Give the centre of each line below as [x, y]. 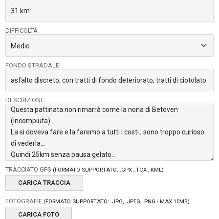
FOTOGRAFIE [25, 201]
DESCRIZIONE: [26, 100]
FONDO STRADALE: [33, 65]
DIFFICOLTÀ [22, 31]
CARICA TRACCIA [44, 182]
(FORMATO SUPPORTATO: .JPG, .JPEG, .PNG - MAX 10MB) [117, 201]
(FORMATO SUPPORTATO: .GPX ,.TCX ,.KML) [109, 170]
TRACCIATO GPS [29, 169]
